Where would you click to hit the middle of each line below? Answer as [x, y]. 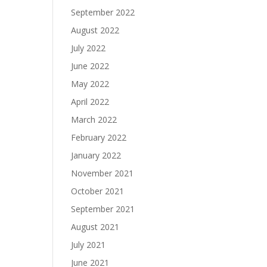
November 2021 [103, 173]
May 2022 [90, 84]
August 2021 [95, 227]
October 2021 [98, 191]
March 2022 [94, 119]
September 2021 [103, 209]
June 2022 [90, 66]
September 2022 [103, 12]
